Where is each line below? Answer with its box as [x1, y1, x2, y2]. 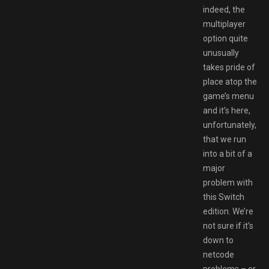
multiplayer [203, 19, 246, 29]
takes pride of [203, 62, 255, 72]
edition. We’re [203, 206, 253, 216]
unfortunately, [203, 119, 256, 130]
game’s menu [203, 91, 254, 101]
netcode [203, 249, 234, 259]
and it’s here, [203, 105, 250, 115]
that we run [203, 134, 246, 144]
